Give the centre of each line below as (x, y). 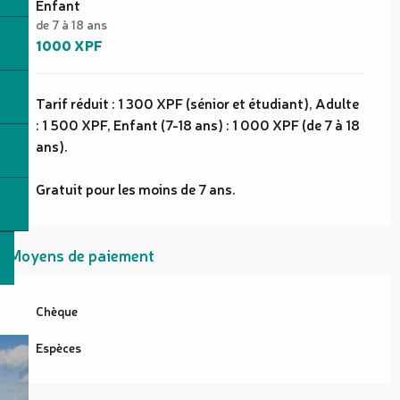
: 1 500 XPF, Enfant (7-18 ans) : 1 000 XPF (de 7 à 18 (198, 124)
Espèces (58, 347)
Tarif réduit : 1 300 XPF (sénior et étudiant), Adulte (197, 102)
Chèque (57, 310)
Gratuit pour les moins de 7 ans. (136, 188)
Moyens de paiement (82, 254)
